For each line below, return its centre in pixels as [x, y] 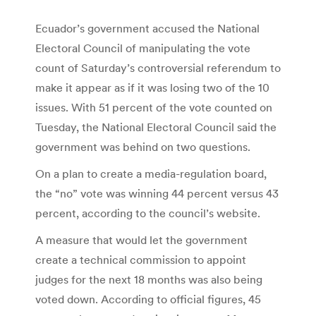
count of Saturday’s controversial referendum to [158, 67]
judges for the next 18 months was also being [149, 279]
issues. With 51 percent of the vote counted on [154, 107]
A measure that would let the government [141, 239]
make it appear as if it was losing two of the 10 [152, 87]
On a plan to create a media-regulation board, [151, 173]
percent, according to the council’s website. [148, 213]
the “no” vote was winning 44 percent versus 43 [157, 193]
